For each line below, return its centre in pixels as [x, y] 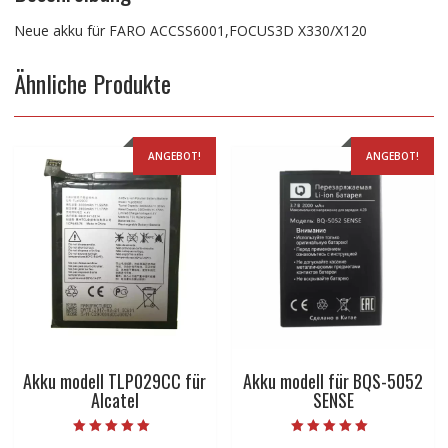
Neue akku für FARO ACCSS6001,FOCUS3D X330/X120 [190, 31]
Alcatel [114, 399]
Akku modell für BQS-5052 [333, 380]
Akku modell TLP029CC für [115, 380]
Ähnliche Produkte [92, 83]
